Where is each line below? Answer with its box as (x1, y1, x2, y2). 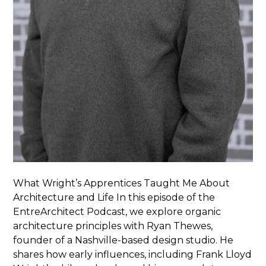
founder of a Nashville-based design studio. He (13, 234, 234, 246)
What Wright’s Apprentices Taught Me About (13, 177, 230, 189)
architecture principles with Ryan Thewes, (13, 220, 213, 232)
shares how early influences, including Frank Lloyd (13, 248, 252, 260)
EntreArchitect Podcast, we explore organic (13, 205, 221, 217)
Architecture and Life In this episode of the (13, 191, 216, 203)
